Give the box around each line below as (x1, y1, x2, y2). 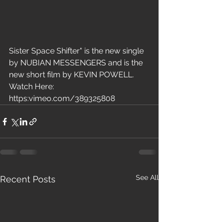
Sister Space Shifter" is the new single (9, 46, 146, 56)
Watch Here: (9, 82, 56, 92)
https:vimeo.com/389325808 (9, 94, 119, 104)
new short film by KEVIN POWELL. (9, 70, 136, 80)
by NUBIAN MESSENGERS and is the (9, 58, 145, 68)
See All (136, 173, 159, 182)
